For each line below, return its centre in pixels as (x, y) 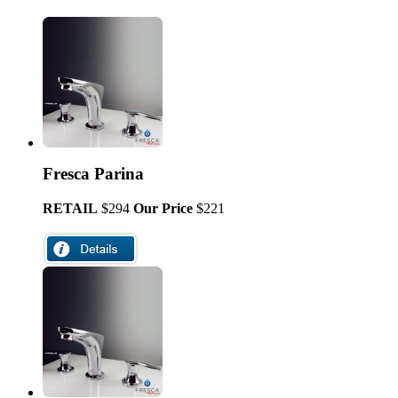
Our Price (163, 208)
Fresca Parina (93, 174)
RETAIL (70, 208)
